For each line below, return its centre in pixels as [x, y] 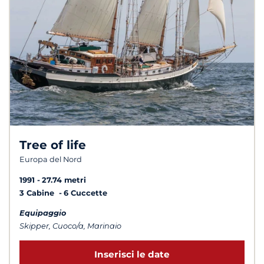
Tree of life [53, 145]
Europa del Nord [51, 159]
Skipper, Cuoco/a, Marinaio [70, 226]
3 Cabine [38, 193]
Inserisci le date [132, 254]
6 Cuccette [85, 193]
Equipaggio [43, 213]
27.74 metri [64, 180]
